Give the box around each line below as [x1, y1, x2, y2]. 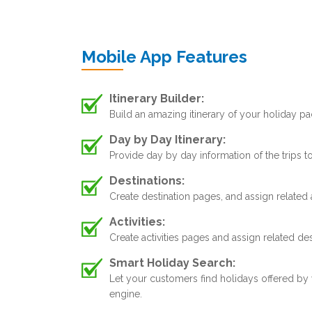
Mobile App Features [81, 47, 247, 67]
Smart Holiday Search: [109, 256, 235, 270]
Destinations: [109, 174, 185, 187]
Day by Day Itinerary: [109, 133, 226, 146]
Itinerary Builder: [109, 92, 204, 105]
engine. [109, 288, 142, 299]
